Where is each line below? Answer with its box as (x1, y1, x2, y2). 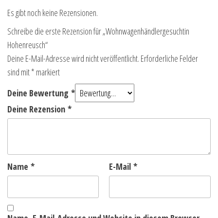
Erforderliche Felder (141, 53, 198, 65)
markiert (35, 66, 60, 78)
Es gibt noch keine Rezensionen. (7, 7, 98, 19)
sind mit (7, 66, 31, 78)
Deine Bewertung (7, 87, 71, 99)
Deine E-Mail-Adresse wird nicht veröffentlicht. (7, 53, 139, 65)
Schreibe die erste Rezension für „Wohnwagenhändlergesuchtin (7, 25, 189, 37)
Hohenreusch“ (7, 39, 48, 51)
